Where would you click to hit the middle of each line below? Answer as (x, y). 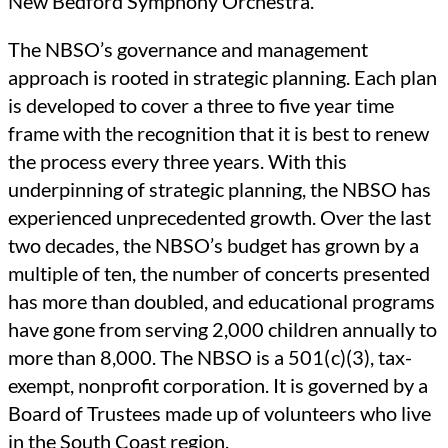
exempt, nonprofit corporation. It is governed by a (218, 384)
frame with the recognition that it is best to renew (218, 132)
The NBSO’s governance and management (188, 48)
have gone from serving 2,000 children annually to (222, 328)
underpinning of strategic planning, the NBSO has (219, 188)
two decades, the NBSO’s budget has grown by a (213, 244)
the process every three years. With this (177, 160)
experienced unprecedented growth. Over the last (219, 216)
